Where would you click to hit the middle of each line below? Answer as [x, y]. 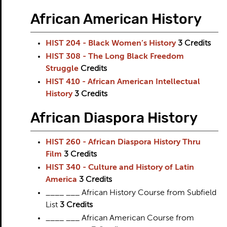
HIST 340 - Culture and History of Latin [120, 168]
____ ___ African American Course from [120, 218]
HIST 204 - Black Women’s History [110, 44]
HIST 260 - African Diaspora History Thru [123, 142]
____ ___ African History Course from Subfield [131, 193]
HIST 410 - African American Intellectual [123, 82]
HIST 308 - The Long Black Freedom [115, 57]
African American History [116, 19]
